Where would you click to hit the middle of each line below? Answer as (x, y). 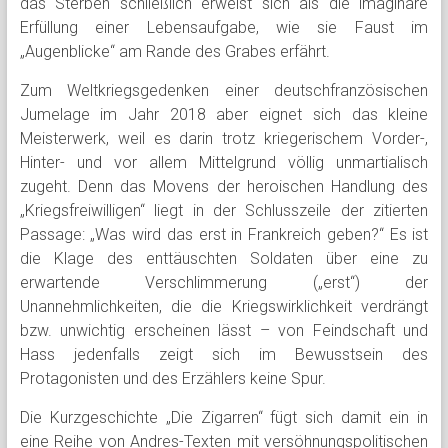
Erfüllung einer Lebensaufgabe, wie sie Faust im (224, 27)
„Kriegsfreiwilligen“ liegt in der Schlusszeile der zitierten (224, 210)
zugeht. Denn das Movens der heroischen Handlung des (224, 186)
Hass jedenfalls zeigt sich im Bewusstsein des (224, 354)
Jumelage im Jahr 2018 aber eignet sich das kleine (224, 114)
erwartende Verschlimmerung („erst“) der (224, 282)
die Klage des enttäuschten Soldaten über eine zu (224, 258)
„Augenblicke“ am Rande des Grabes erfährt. (174, 51)
